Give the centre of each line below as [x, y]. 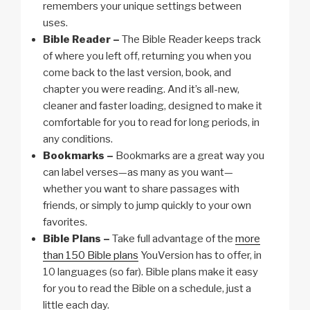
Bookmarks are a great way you [189, 156]
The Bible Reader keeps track [190, 40]
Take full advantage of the [173, 239]
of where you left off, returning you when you [147, 56]
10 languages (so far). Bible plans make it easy [151, 272]
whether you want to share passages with [141, 189]
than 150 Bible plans [91, 256]
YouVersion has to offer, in [200, 256]
